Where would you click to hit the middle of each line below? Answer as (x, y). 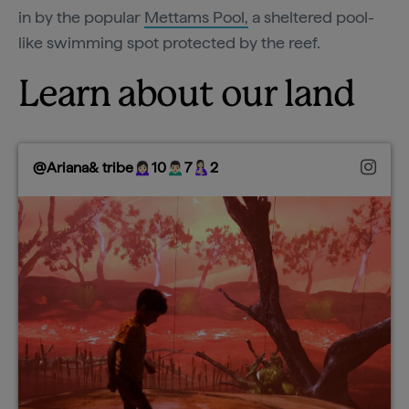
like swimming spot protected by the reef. (169, 43)
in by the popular (81, 17)
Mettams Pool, (196, 17)
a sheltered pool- (311, 17)
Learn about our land (187, 96)
